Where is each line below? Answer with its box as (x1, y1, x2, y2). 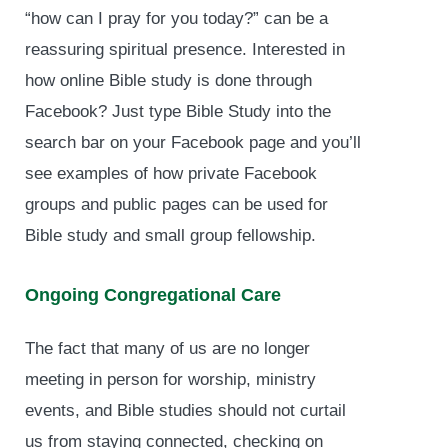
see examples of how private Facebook (25, 163, 317, 183)
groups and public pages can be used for (25, 194, 328, 214)
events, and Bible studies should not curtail (25, 400, 346, 420)
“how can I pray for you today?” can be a (25, 8, 328, 28)
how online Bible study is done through (25, 70, 312, 90)
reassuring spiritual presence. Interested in (25, 39, 345, 59)
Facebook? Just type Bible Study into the (25, 101, 331, 121)
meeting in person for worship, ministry (25, 369, 316, 389)
